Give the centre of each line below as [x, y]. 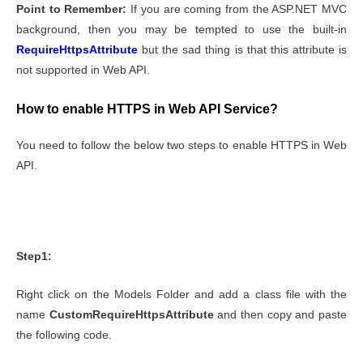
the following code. [64, 335]
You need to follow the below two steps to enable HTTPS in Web [181, 146]
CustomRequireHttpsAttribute [131, 315]
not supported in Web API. [83, 70]
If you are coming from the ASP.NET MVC [237, 10]
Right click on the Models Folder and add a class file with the [181, 295]
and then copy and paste [280, 315]
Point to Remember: [72, 10]
